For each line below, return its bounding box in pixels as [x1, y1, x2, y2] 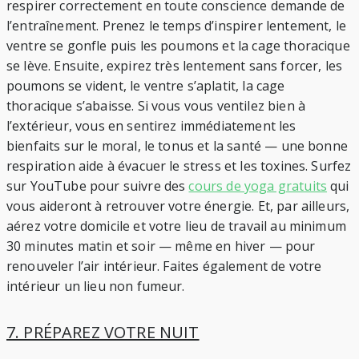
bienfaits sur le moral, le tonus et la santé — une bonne [6, 136, 348, 155]
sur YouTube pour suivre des [6, 176, 189, 195]
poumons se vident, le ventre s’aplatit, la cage [6, 76, 285, 95]
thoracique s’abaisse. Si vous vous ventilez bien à [6, 96, 306, 115]
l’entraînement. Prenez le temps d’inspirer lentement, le [6, 16, 346, 34]
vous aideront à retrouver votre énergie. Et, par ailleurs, [6, 196, 350, 215]
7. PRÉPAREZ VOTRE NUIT [6, 321, 200, 344]
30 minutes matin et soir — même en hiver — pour [6, 236, 316, 255]
